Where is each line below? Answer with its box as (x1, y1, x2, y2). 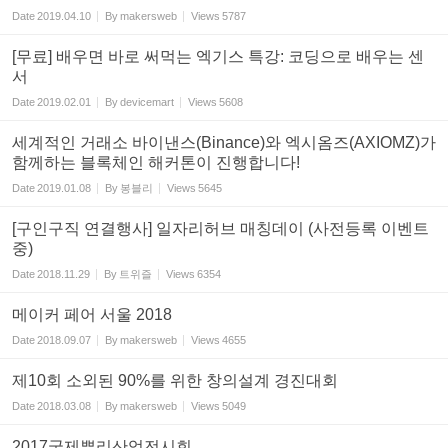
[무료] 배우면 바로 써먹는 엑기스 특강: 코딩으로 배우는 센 (12, 48, 424, 66)
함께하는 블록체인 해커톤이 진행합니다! (12, 154, 300, 172)
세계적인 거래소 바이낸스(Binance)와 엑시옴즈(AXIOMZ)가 (12, 134, 436, 152)
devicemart (120, 96, 174, 109)
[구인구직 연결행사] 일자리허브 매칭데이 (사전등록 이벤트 (12, 220, 429, 238)
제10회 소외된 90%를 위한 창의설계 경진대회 (12, 372, 338, 390)
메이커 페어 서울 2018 (12, 306, 172, 324)
